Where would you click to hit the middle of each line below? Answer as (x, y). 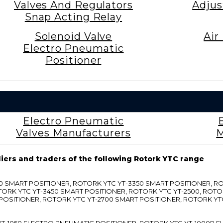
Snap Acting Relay (73, 17)
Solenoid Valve (73, 36)
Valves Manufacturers (73, 133)
